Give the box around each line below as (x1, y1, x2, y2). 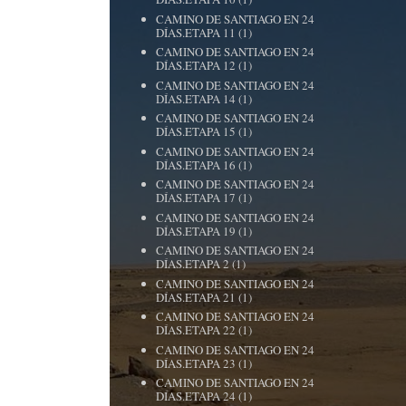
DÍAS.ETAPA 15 (156, 123, 237, 140)
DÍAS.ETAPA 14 (156, 90, 237, 107)
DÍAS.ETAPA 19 (156, 222, 237, 239)
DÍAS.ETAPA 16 (156, 156, 237, 173)
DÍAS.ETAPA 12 (156, 57, 237, 73)
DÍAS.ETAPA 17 (156, 189, 237, 206)
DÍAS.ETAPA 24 (156, 388, 237, 404)
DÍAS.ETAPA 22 (156, 322, 237, 338)
